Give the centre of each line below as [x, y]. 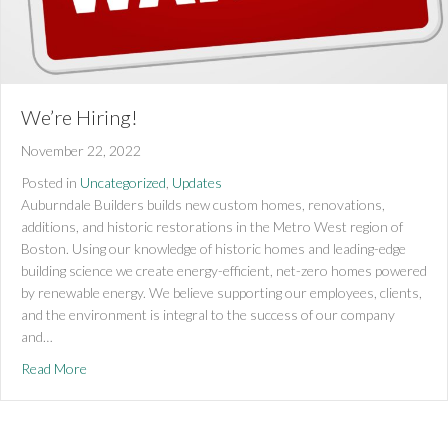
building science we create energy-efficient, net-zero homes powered [224, 271]
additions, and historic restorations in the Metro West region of [212, 227]
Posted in [49, 183]
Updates [197, 183]
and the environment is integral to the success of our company [208, 315]
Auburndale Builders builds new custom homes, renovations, [203, 205]
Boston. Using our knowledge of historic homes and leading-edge [213, 249]
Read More [54, 369]
